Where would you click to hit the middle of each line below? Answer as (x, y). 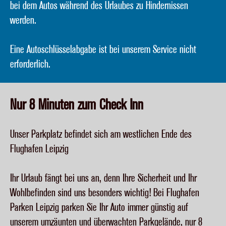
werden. (23, 21)
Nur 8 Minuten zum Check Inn (77, 105)
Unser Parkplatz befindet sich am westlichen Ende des (101, 135)
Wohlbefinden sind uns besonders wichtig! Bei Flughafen (105, 193)
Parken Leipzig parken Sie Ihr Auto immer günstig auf (99, 208)
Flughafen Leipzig (39, 149)
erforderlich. (30, 65)
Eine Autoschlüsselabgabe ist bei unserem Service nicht (103, 50)
